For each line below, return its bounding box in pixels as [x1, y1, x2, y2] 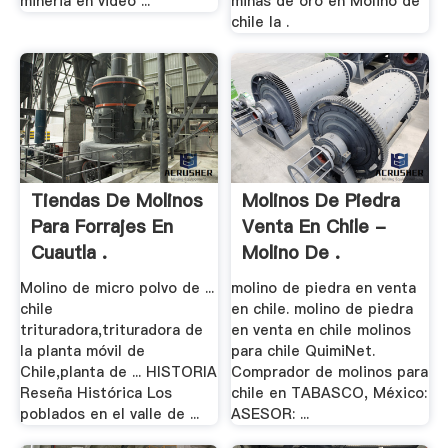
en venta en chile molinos [231, 320, 412, 341]
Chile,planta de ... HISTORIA [19, 362, 217, 383]
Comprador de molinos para [231, 362, 429, 383]
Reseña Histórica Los [19, 383, 172, 404]
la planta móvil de [19, 341, 145, 362]
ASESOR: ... [231, 404, 310, 425]
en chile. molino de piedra [231, 299, 414, 320]
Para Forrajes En [30, 214, 173, 240]
